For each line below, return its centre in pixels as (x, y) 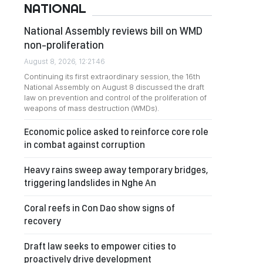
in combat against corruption (85, 145)
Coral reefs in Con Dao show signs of (100, 208)
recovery (43, 221)
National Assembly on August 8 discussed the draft (114, 87)
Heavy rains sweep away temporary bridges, (116, 170)
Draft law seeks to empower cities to (100, 246)
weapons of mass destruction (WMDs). (92, 108)
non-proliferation (64, 45)
